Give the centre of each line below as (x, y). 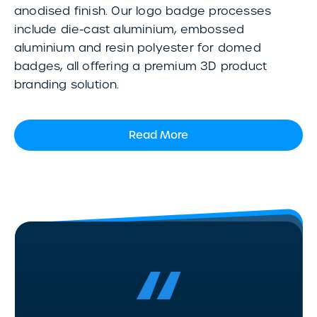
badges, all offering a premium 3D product (141, 67)
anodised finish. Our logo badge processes (143, 11)
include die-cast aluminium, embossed (129, 30)
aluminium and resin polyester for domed (138, 48)
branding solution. (67, 85)
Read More (158, 136)
